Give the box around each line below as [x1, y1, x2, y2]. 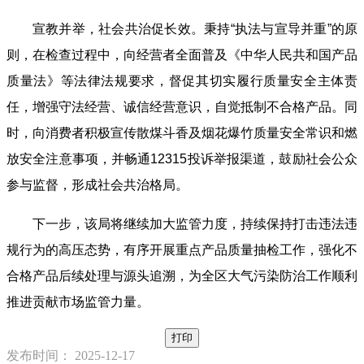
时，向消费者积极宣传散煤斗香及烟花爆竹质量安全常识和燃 [6, 126, 357, 141]
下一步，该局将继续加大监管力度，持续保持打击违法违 [32, 217, 357, 232]
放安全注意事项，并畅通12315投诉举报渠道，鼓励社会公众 [6, 152, 357, 167]
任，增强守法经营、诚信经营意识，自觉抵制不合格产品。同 [6, 100, 357, 115]
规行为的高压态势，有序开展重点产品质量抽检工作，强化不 [6, 243, 357, 258]
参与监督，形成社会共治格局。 [6, 178, 188, 193]
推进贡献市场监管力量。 [6, 295, 149, 310]
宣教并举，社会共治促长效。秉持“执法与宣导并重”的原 [32, 22, 357, 37]
